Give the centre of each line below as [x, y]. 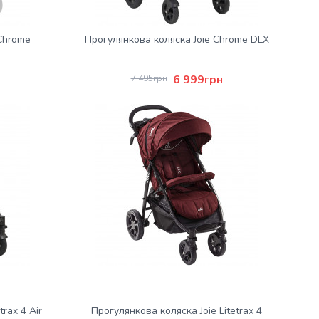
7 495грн [149, 78]
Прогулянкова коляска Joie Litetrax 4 [177, 311]
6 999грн [198, 80]
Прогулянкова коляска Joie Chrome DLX [177, 40]
